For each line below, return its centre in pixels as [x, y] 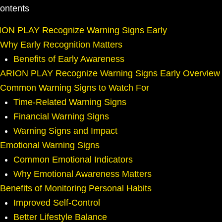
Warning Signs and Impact [65, 131]
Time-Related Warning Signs [70, 102]
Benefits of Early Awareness [69, 59]
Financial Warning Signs [61, 117]
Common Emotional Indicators [73, 160]
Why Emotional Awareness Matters [83, 174]
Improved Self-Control [57, 203]
